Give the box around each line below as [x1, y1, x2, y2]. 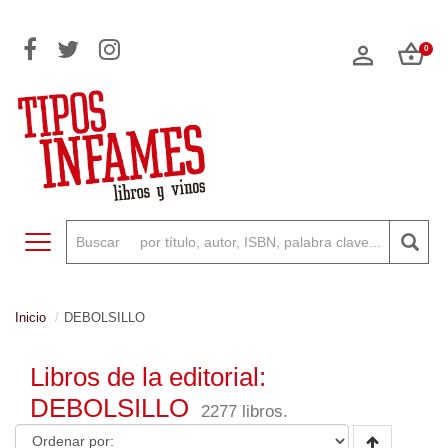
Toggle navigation [37, 234, 148, 250]
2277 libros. [201, 402, 288, 421]
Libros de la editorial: [30, 362, 266, 392]
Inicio [15, 310, 46, 325]
